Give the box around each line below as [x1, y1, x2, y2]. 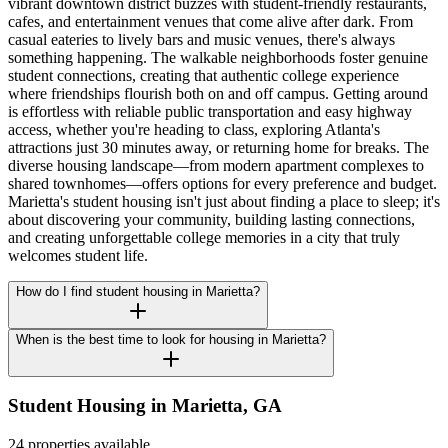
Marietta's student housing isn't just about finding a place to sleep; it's [8, 192, 440, 210]
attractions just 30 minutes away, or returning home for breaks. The [8, 138, 429, 156]
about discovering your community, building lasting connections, [8, 210, 415, 228]
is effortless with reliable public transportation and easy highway [8, 102, 412, 120]
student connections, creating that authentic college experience [8, 66, 399, 84]
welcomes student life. [8, 246, 148, 264]
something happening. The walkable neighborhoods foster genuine [8, 48, 428, 66]
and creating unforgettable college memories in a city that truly [8, 228, 400, 246]
